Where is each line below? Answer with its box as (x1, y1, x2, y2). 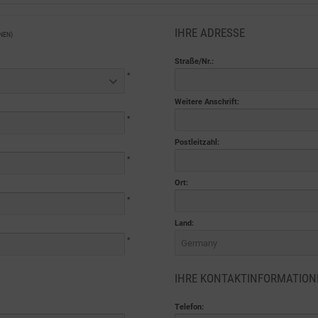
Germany (180, 238, 217, 248)
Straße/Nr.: (174, 57, 214, 66)
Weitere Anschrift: (174, 97, 239, 106)
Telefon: (174, 302, 204, 312)
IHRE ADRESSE (174, 26, 245, 40)
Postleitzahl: (174, 138, 219, 147)
